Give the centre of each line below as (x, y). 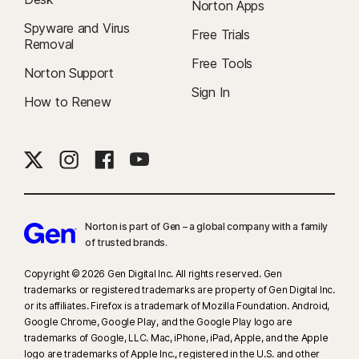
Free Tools (222, 64)
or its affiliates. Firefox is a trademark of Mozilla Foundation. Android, (177, 306)
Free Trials (221, 35)
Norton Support (69, 73)
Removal (49, 44)
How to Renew (68, 102)
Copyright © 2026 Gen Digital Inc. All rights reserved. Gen (153, 274)
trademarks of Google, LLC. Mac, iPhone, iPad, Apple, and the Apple (176, 338)
